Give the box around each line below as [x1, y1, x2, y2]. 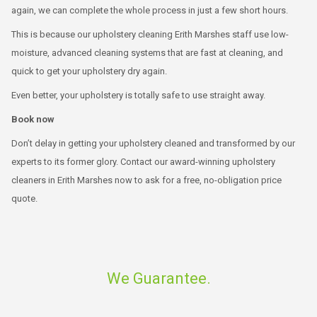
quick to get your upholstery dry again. [11, 66, 167, 76]
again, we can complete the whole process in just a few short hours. [11, 5, 288, 16]
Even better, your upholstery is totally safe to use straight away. [11, 90, 265, 100]
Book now [11, 114, 54, 125]
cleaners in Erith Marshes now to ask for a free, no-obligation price [11, 175, 282, 185]
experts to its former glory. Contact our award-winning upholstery [11, 156, 275, 167]
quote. [11, 193, 38, 204]
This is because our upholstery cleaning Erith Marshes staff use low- [11, 29, 289, 40]
